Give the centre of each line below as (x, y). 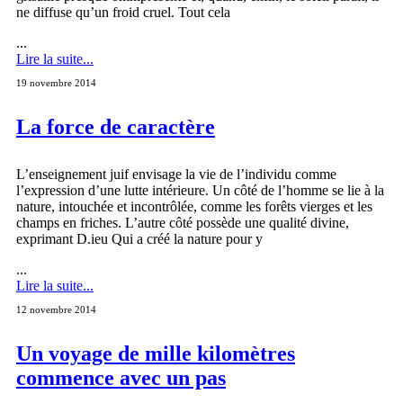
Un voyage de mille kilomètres (156, 353)
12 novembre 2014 (56, 309)
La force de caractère (116, 126)
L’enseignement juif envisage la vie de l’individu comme (176, 174)
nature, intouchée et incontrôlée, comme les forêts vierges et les (194, 206)
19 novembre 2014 (56, 83)
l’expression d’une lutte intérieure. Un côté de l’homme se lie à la (200, 190)
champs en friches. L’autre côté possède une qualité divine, (183, 222)
